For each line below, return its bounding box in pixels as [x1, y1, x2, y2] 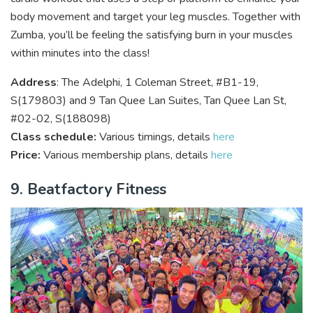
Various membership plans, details [43, 147, 211, 163]
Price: [10, 147, 43, 163]
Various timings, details [96, 129, 213, 145]
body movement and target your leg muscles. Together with [10, 8, 300, 24]
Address [10, 74, 57, 90]
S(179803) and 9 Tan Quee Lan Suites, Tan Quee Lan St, [10, 92, 286, 108]
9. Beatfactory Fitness [10, 179, 166, 201]
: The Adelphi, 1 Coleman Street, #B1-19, [57, 74, 259, 90]
